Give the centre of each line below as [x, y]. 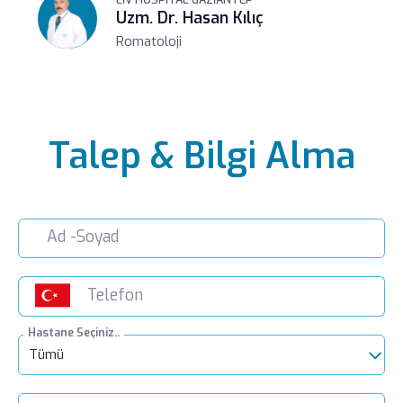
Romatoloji [149, 42]
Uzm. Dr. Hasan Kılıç [190, 19]
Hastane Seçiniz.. [73, 332]
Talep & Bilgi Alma [201, 156]
